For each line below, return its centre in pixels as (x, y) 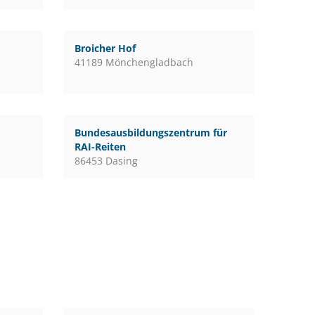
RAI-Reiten (100, 147)
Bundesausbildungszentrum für (150, 133)
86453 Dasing (106, 161)
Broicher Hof (105, 48)
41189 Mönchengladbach (134, 62)
